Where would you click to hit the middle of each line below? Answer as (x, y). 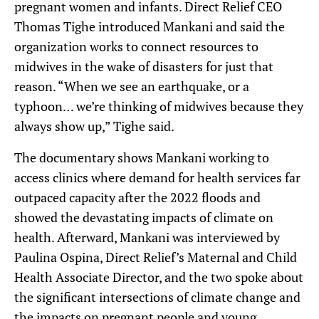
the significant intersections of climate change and (157, 297)
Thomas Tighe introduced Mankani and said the (150, 27)
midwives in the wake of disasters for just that (144, 67)
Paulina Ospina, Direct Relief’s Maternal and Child (156, 257)
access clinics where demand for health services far (157, 178)
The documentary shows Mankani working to (142, 158)
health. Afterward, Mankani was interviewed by (147, 237)
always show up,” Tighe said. (94, 126)
